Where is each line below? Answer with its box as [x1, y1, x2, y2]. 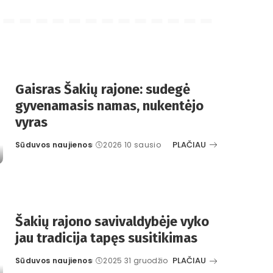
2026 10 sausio [103, 139, 161, 150]
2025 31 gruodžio [103, 255, 168, 266]
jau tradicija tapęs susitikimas [15, 230, 197, 247]
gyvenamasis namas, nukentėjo [15, 97, 204, 114]
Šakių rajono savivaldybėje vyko [15, 213, 209, 230]
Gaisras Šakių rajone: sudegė [15, 80, 190, 97]
